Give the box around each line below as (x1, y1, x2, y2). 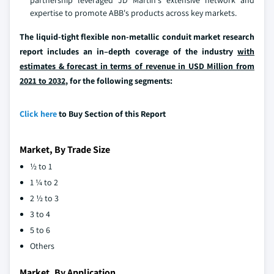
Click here (20, 108, 57, 119)
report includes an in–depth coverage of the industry (20, 45, 237, 57)
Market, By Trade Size (20, 143, 110, 156)
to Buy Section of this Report (57, 108, 166, 119)
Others (30, 240, 54, 251)
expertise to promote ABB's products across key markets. (30, 7, 237, 18)
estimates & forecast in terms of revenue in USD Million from (20, 60, 254, 72)
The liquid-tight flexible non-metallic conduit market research (20, 31, 254, 42)
